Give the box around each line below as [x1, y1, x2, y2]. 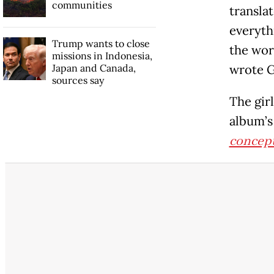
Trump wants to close [51, 37, 150, 50]
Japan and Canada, [51, 61, 136, 74]
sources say [51, 73, 104, 86]
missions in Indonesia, [51, 49, 152, 62]
